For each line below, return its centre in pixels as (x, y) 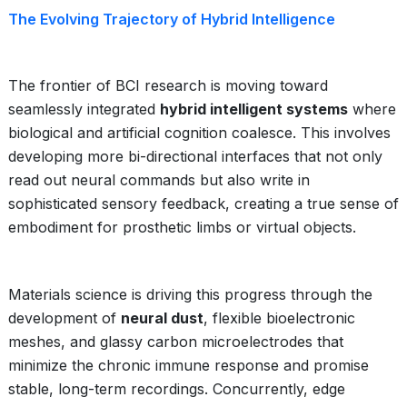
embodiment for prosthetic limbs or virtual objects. (182, 227)
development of (65, 318)
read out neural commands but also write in (159, 180)
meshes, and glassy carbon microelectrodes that (176, 342)
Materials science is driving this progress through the (190, 294)
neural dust (162, 318)
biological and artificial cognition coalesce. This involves (199, 133)
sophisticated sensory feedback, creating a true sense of (203, 203)
